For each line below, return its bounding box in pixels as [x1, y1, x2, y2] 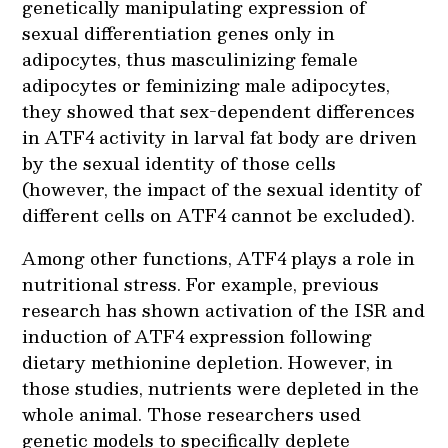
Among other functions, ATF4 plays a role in [22, 244, 416, 273]
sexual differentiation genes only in [22, 19, 336, 48]
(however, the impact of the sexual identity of [22, 175, 422, 204]
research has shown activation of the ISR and [22, 296, 426, 325]
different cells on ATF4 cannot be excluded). [22, 201, 416, 230]
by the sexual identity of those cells [22, 149, 337, 178]
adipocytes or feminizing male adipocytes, [22, 71, 391, 100]
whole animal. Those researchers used [22, 400, 362, 429]
